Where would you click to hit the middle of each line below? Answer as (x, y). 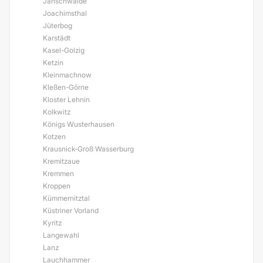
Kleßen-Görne (66, 87)
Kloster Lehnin (66, 100)
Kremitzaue (61, 161)
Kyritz (52, 223)
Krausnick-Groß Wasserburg (88, 149)
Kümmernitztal (66, 198)
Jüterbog (58, 26)
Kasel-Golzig (64, 50)
